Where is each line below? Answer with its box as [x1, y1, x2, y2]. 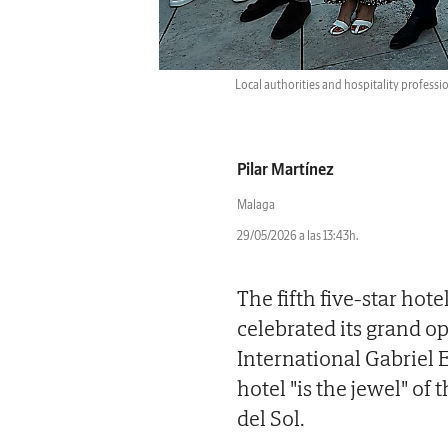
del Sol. [237, 403, 305, 432]
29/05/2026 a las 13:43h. [237, 227, 359, 243]
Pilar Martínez [237, 158, 334, 179]
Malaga [237, 196, 275, 212]
